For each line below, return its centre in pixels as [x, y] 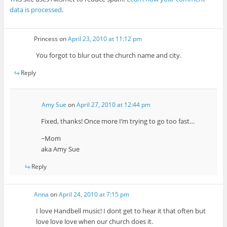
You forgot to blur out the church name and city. [109, 55]
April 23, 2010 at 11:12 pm [105, 39]
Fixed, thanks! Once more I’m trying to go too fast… [118, 121]
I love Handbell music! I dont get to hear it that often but [121, 211]
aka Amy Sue [60, 149]
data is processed [35, 9]
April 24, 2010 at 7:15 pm [94, 195]
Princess [46, 39]
